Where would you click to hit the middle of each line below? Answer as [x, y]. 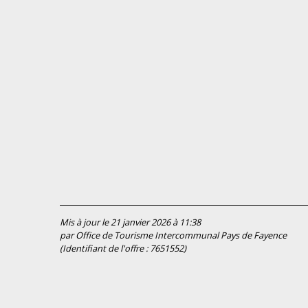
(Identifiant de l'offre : [105, 249]
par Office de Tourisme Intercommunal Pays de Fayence [173, 236]
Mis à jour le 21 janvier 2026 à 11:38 [130, 223]
